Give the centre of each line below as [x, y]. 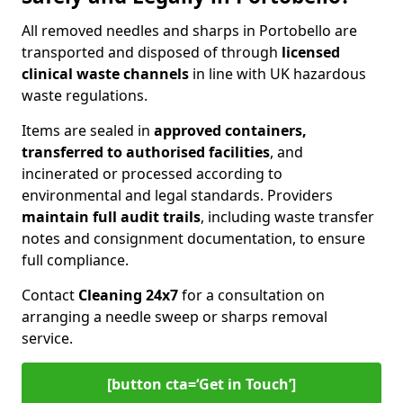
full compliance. [75, 260]
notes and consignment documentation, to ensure [193, 238]
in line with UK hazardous [278, 74]
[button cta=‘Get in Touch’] [201, 384]
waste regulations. [85, 95]
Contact [50, 295]
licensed [311, 52]
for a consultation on [251, 295]
